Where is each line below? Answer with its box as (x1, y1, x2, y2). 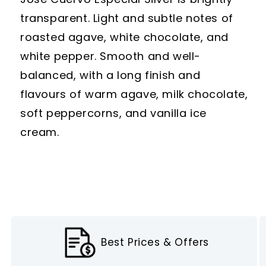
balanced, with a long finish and (20, 68, 201, 83)
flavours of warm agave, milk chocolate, (20, 87, 248, 102)
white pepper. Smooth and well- (20, 49, 201, 64)
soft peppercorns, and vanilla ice (20, 106, 207, 121)
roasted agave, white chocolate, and (20, 30, 229, 45)
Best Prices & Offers (101, 235, 209, 250)
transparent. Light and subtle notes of (20, 11, 233, 26)
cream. (20, 125, 59, 140)
